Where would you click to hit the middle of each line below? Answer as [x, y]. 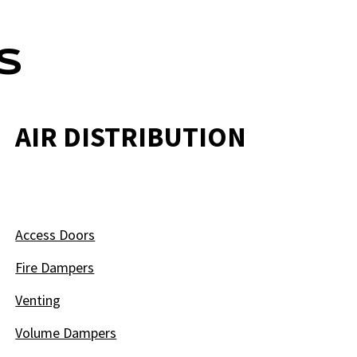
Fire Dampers [55, 267]
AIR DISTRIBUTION [131, 137]
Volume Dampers [66, 333]
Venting [38, 300]
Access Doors [55, 235]
